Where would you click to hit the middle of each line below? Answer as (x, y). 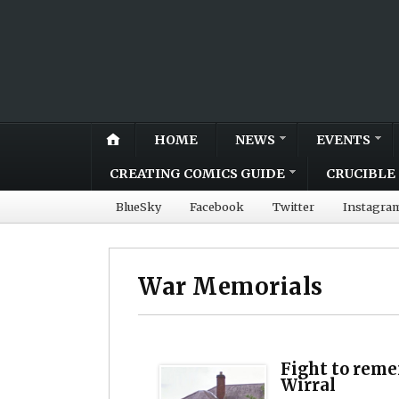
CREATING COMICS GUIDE (197, 173)
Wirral (308, 385)
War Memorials (231, 286)
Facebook (217, 206)
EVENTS (343, 139)
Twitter (293, 206)
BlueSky (138, 206)
